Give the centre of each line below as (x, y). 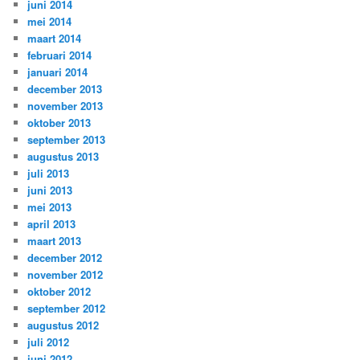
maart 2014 (55, 38)
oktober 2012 (59, 291)
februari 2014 (60, 55)
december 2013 (65, 88)
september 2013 (67, 139)
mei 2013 (50, 207)
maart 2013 (55, 240)
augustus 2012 (63, 325)
